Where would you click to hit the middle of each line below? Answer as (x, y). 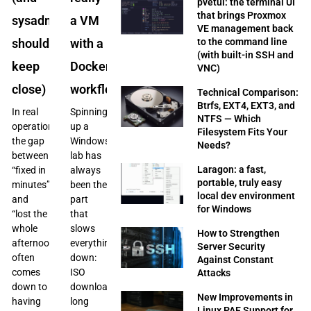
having (27, 301)
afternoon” (35, 243)
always (85, 170)
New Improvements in (245, 297)
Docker (90, 66)
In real (25, 111)
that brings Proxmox (242, 15)
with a (86, 43)
